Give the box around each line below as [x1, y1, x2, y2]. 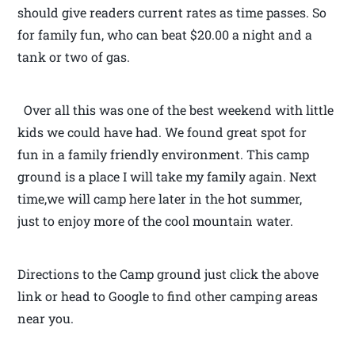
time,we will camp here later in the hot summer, [17, 189, 303, 207]
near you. [17, 309, 74, 326]
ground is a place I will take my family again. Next [17, 167, 318, 185]
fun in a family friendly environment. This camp [17, 145, 310, 162]
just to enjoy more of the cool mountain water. [17, 212, 294, 229]
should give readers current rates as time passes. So [17, 3, 327, 21]
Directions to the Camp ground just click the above [17, 265, 319, 282]
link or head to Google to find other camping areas [17, 287, 319, 304]
